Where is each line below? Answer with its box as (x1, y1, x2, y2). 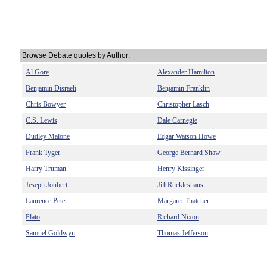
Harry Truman (26, 164, 66, 173)
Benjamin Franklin (157, 84, 210, 92)
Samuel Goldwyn (26, 229, 75, 237)
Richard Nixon (157, 213, 199, 221)
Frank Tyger (26, 148, 60, 157)
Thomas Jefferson (157, 229, 208, 237)
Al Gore (26, 68, 49, 76)
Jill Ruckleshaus (157, 181, 203, 189)
